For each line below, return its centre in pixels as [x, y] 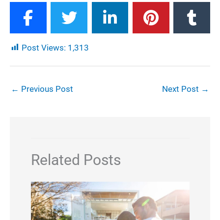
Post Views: [44, 47]
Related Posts [76, 160]
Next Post [181, 89]
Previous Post [46, 89]
